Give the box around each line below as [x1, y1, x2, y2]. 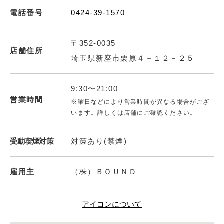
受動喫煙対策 [10, 136, 54, 145]
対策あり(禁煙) [71, 136, 127, 145]
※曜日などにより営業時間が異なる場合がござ [71, 98, 210, 105]
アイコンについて [82, 200, 142, 209]
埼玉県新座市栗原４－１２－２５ [71, 53, 195, 62]
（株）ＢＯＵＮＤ [71, 167, 137, 176]
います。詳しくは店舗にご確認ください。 [71, 109, 197, 116]
